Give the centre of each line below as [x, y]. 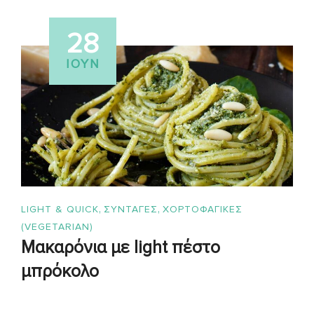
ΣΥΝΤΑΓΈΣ [131, 210]
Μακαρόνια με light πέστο [121, 248]
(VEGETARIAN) [57, 227]
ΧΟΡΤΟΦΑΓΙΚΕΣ [203, 210]
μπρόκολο [60, 272]
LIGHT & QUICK [60, 210]
